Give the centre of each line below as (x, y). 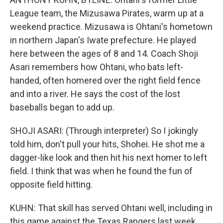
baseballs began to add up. (62, 107)
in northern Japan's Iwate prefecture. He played (103, 40)
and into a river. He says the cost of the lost (95, 94)
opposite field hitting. (51, 184)
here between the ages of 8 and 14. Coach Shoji (104, 54)
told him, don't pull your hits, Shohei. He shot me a (107, 144)
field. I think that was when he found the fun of (101, 171)
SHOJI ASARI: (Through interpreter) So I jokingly (104, 131)
